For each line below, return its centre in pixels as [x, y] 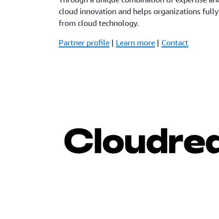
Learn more [136, 43]
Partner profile [84, 43]
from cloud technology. [99, 23]
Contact [175, 43]
